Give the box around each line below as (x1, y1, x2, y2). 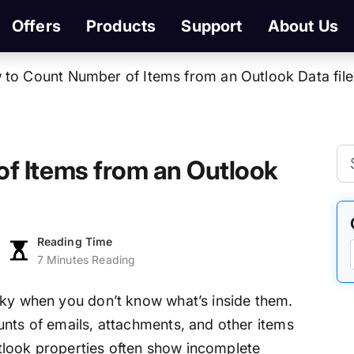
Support (181, 17, 243, 36)
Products (85, 17, 156, 36)
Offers (11, 17, 61, 36)
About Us (267, 17, 339, 36)
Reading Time (36, 235, 113, 249)
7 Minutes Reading (36, 253, 136, 267)
